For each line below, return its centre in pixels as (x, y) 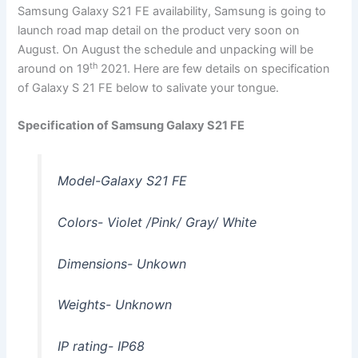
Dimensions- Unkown (121, 263)
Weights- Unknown (114, 305)
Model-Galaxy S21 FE (122, 181)
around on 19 (54, 69)
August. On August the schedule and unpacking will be (166, 50)
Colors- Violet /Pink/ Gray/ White (157, 223)
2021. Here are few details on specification (214, 69)
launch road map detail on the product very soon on (159, 30)
